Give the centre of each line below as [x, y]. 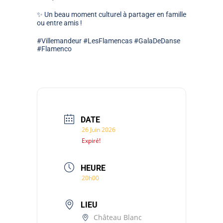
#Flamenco [54, 49]
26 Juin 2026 [99, 130]
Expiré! [91, 141]
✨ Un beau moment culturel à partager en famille [111, 15]
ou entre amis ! [59, 23]
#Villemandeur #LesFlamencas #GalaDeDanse [109, 41]
